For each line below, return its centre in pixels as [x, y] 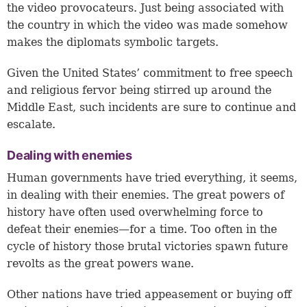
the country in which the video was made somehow [147, 25]
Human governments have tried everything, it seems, [152, 178]
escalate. [31, 125]
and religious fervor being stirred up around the [139, 90]
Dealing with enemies [70, 156]
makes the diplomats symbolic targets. [113, 42]
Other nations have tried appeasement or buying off [149, 295]
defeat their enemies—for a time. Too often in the [142, 230]
